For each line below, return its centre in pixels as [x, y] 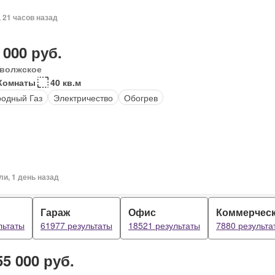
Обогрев [141, 97]
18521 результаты [164, 225]
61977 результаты [76, 225]
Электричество [83, 97]
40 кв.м [65, 82]
